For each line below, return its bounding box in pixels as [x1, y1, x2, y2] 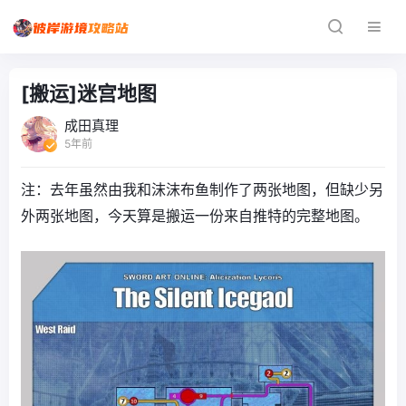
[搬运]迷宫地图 [21, 82, 157, 105]
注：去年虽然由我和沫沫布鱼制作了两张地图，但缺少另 [21, 180, 383, 198]
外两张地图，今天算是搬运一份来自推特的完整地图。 [21, 207, 369, 225]
